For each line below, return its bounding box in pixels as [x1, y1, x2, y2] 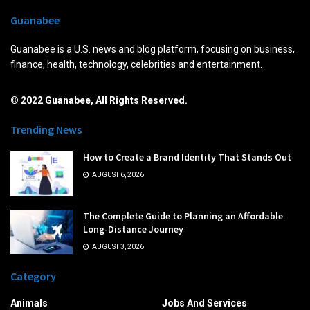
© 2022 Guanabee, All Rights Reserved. [10, 95, 188, 107]
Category [10, 268, 56, 283]
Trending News [10, 122, 82, 137]
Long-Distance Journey [83, 222, 183, 235]
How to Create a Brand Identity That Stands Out [83, 151, 291, 164]
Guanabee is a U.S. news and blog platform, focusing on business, [10, 44, 295, 55]
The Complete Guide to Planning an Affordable [83, 209, 283, 222]
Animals [10, 297, 48, 309]
